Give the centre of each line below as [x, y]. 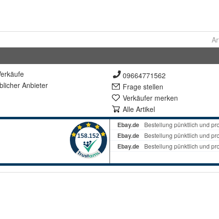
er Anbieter [31, 85]
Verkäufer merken [150, 98]
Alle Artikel [139, 109]
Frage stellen [143, 87]
